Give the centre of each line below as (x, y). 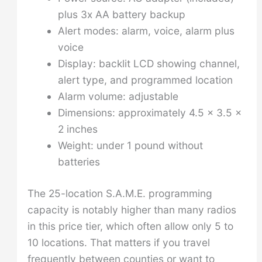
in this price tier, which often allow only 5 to (130, 226)
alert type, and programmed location (145, 80)
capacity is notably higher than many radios (132, 209)
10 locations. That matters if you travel (118, 242)
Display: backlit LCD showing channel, (149, 63)
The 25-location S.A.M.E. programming (120, 193)
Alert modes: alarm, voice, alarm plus (146, 30)
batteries (79, 161)
